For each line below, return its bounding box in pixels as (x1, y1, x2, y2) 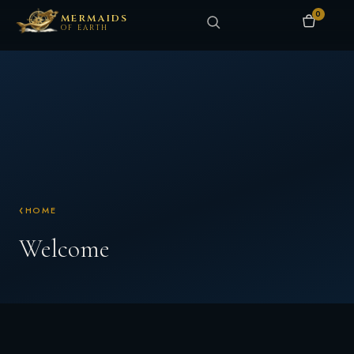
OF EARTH (61, 23, 109, 32)
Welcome (19, 233, 110, 264)
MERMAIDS (61, 12, 129, 24)
